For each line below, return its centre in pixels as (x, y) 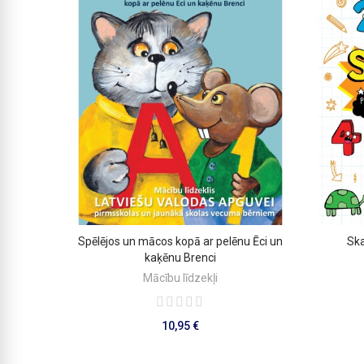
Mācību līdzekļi (180, 278)
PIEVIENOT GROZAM (186, 242)
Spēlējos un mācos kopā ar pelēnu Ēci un (180, 242)
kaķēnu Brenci (180, 258)
